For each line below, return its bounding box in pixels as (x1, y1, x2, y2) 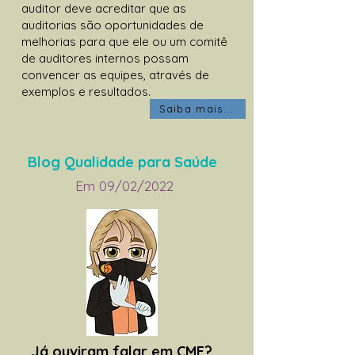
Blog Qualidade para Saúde (27, 152, 217, 171)
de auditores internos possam (21, 50, 189, 66)
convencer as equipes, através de (21, 67, 209, 82)
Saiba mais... (158, 102, 234, 116)
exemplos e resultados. (21, 83, 151, 99)
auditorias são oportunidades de (21, 17, 204, 32)
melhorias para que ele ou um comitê (21, 33, 227, 49)
